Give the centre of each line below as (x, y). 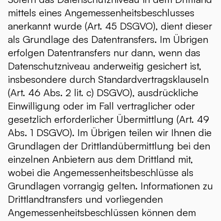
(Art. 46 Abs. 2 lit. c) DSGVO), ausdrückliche (103, 92)
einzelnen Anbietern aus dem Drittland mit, (100, 159)
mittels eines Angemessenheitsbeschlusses (101, 13)
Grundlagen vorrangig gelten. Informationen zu (110, 186)
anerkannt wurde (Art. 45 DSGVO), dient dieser (110, 26)
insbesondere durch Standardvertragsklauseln (108, 79)
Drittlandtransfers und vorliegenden (85, 199)
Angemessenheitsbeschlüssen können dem (102, 212)
